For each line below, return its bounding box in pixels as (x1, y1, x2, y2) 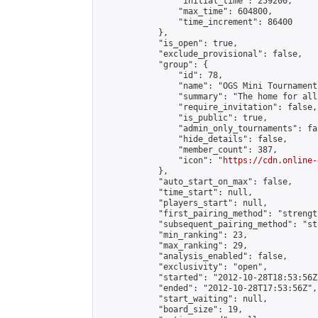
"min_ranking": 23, (99, 230, 248, 240)
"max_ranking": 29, (99, 241, 248, 251)
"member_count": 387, (99, 145, 278, 155)
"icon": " (99, 155, 223, 165)
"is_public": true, (99, 113, 268, 123)
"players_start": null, (99, 198, 268, 208)
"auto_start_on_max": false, (99, 177, 292, 187)
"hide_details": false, (99, 134, 287, 144)
